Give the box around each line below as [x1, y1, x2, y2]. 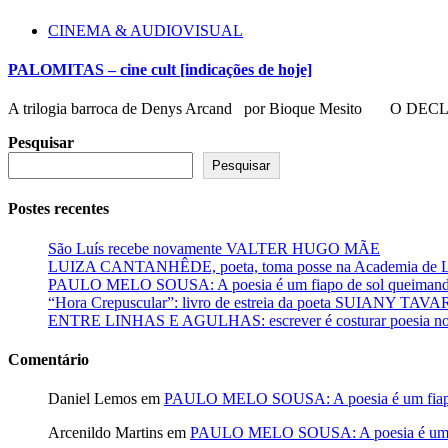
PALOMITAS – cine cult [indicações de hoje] [8, 60, 312, 78]
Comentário [8, 351, 89, 369]
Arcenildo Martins [48, 424, 163, 442]
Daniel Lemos [48, 390, 137, 408]
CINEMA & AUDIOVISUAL [48, 21, 243, 39]
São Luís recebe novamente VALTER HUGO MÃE [48, 239, 380, 257]
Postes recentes [8, 200, 109, 218]
